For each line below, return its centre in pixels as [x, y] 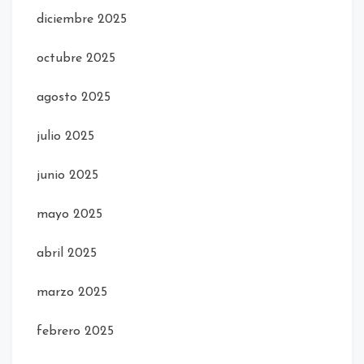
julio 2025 [65, 137]
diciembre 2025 [82, 20]
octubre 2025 [76, 59]
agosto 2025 [74, 98]
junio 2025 [67, 176]
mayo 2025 [69, 215]
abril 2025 [67, 254]
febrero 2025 [75, 332]
